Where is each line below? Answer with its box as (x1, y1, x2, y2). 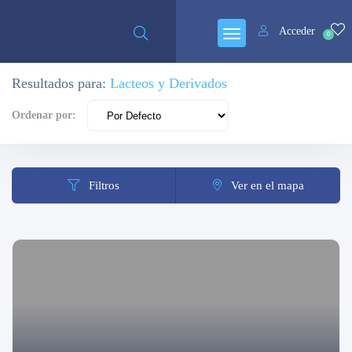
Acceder (279, 25, 315, 37)
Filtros (89, 179, 119, 192)
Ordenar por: (12, 109, 76, 121)
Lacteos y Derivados (110, 75, 227, 91)
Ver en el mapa (230, 179, 304, 192)
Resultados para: (12, 75, 110, 91)
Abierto (253, 5, 285, 16)
